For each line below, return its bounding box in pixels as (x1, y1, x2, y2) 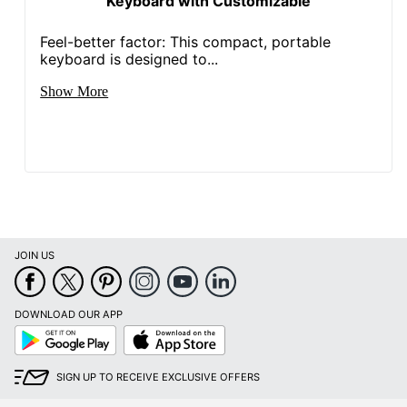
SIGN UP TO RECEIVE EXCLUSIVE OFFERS (56, 371, 260, 384)
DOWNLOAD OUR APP (15, 308, 123, 322)
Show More (40, 83, 109, 99)
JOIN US (15, 249, 55, 263)
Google (14, 324, 49, 338)
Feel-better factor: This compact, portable (40, 32, 332, 51)
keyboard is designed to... (40, 49, 219, 68)
